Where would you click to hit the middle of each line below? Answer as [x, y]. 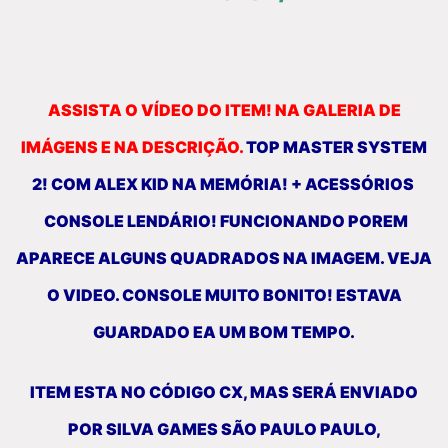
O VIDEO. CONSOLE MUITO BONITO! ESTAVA [224, 295]
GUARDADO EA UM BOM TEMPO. [224, 332]
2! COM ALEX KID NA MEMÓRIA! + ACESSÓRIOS [224, 184]
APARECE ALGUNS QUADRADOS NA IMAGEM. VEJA [224, 258]
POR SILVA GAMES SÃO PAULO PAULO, [224, 429]
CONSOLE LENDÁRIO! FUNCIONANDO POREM [224, 221]
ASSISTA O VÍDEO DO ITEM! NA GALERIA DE [224, 110]
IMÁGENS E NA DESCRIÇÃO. [132, 147]
